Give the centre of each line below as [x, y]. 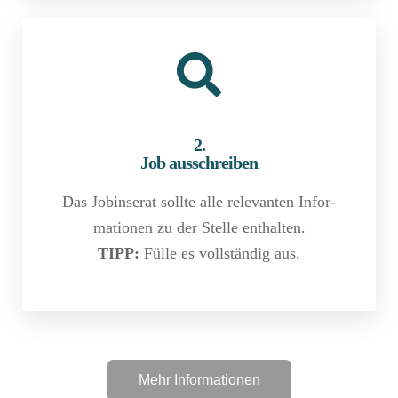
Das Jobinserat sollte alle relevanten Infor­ [199, 201]
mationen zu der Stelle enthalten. [199, 227]
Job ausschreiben [199, 162]
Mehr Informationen [199, 380]
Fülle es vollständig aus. [220, 253]
